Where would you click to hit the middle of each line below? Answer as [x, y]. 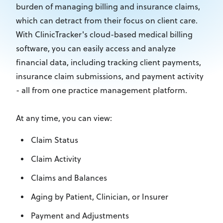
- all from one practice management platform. [103, 90]
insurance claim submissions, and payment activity [110, 76]
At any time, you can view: [64, 118]
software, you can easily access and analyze [96, 48]
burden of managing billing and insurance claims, [108, 6]
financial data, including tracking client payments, [109, 62]
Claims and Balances [69, 178]
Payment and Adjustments [80, 216]
